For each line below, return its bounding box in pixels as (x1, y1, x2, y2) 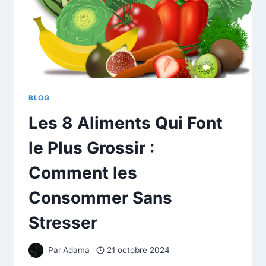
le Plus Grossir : (28, 137, 154, 158)
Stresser (28, 212, 97, 233)
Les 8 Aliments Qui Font (28, 112, 223, 133)
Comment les (28, 162, 137, 183)
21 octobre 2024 (106, 245, 170, 255)
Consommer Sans (28, 187, 172, 208)
